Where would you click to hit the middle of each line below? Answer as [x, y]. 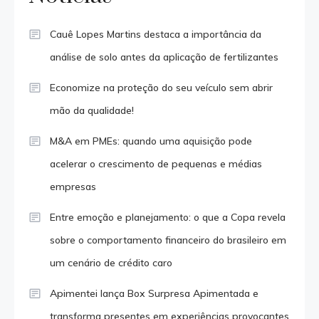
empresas [73, 187]
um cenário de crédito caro [111, 263]
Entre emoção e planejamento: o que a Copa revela [168, 218]
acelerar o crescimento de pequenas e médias [156, 164]
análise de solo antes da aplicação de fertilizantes [164, 57]
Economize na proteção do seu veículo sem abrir [161, 88]
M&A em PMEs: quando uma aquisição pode [151, 141]
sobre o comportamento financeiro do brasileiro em [168, 240]
